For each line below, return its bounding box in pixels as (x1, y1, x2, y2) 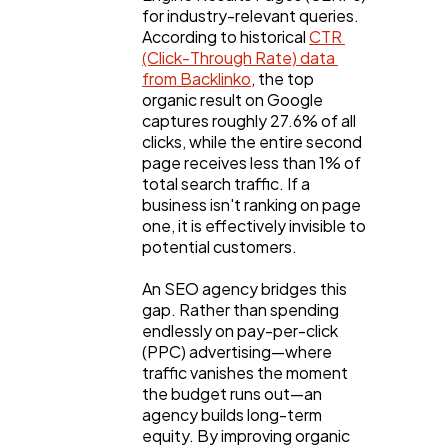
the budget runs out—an (142, 382, 322, 404)
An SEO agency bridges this (142, 277, 347, 299)
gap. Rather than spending (142, 298, 339, 320)
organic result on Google (142, 88, 323, 110)
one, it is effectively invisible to (142, 214, 366, 236)
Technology (78, 236, 164, 255)
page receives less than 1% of (142, 151, 361, 173)
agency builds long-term (142, 403, 322, 425)
